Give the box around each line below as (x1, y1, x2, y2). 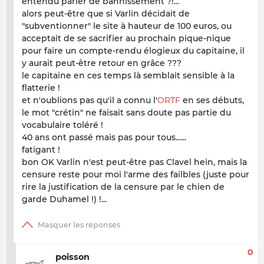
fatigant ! (22, 144, 60, 156)
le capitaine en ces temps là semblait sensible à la (22, 70, 235, 81)
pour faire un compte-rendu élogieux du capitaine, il (22, 45, 245, 57)
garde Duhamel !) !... (22, 194, 107, 205)
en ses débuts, (180, 95, 244, 106)
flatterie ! (22, 82, 60, 94)
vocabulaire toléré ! (22, 120, 103, 131)
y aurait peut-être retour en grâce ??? (22, 58, 181, 69)
